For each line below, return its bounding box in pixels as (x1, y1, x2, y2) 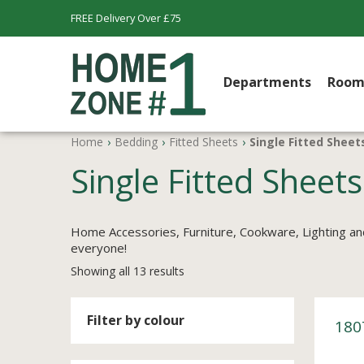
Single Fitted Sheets (71, 158, 362, 203)
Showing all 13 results (71, 263, 184, 279)
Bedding (115, 134, 158, 149)
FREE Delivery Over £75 (71, 11, 181, 25)
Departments (223, 73, 311, 91)
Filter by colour (87, 311, 184, 329)
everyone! (71, 240, 127, 256)
